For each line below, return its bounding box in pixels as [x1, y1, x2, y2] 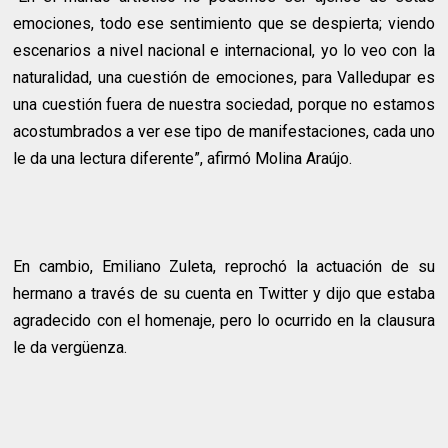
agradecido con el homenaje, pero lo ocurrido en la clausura [13, 311, 435, 330]
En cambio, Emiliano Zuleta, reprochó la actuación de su [13, 257, 435, 276]
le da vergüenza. [13, 338, 128, 357]
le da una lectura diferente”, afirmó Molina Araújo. [13, 149, 353, 168]
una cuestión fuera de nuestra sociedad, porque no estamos [13, 95, 435, 114]
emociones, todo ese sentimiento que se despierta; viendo [13, 14, 435, 33]
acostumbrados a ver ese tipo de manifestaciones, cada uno [13, 122, 435, 141]
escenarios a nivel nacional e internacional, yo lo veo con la [13, 41, 435, 60]
